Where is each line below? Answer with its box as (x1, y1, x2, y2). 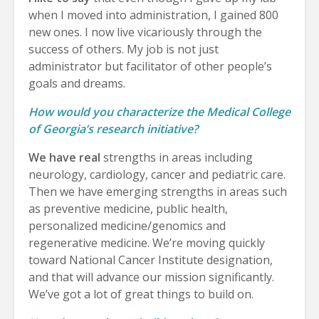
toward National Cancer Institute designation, (28, 251, 273, 268)
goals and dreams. (28, 75, 125, 91)
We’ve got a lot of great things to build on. (28, 286, 253, 302)
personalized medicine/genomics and (28, 217, 226, 234)
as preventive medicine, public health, (28, 200, 228, 216)
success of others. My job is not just (28, 41, 219, 57)
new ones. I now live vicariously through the (28, 23, 262, 40)
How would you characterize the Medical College (28, 103, 291, 120)
